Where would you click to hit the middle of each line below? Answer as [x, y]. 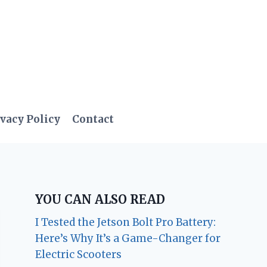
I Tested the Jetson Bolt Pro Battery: [126, 222]
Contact [93, 119]
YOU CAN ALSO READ [100, 199]
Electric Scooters [79, 254]
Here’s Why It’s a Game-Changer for [128, 238]
